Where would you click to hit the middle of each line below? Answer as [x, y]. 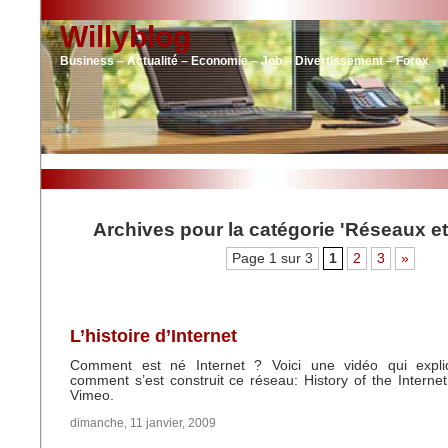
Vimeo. [92, 395]
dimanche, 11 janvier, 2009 [143, 423]
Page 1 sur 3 [272, 258]
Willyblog [125, 36]
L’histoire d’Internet [153, 336]
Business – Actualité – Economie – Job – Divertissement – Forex [244, 61]
